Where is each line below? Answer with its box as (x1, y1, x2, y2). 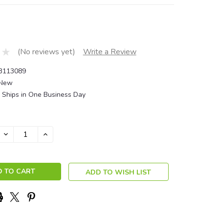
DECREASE (1, 129, 38, 138)
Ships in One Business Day (1, 89, 86, 99)
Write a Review (83, 46, 136, 58)
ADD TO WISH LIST (86, 167, 152, 177)
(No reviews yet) (17, 46, 75, 58)
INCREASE (41, 129, 75, 138)
